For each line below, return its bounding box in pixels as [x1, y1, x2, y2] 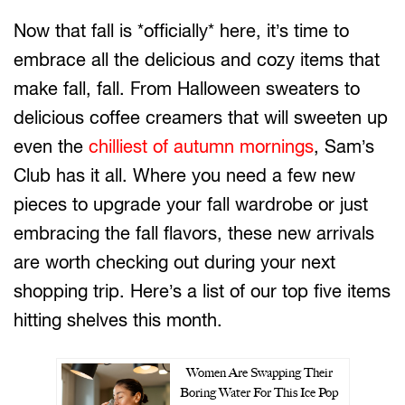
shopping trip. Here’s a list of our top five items [14, 280, 391, 301]
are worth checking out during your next [14, 251, 335, 272]
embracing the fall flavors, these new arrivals [14, 222, 374, 243]
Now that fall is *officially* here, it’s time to [14, 20, 349, 41]
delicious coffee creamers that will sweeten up [14, 107, 388, 127]
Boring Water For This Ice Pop [180, 385, 338, 400]
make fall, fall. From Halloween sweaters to [14, 78, 360, 99]
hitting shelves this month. [14, 309, 222, 330]
